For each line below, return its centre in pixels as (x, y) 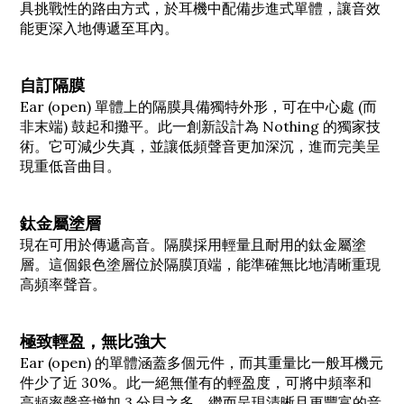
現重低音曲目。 (70, 165)
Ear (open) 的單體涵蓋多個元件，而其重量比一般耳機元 (202, 362)
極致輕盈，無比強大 (93, 341)
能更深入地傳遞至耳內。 (99, 28)
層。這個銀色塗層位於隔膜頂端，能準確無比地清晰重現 (200, 264)
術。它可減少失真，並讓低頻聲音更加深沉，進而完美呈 (200, 146)
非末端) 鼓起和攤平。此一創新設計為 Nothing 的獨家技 (200, 126)
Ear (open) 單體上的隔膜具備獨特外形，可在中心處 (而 (198, 106)
